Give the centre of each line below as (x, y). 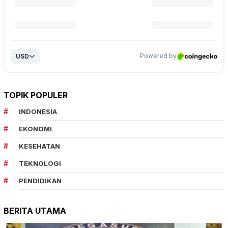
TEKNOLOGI (40, 163)
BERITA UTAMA (35, 210)
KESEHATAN (39, 146)
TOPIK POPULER (36, 95)
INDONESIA (38, 111)
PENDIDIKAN (40, 180)
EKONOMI (35, 129)
